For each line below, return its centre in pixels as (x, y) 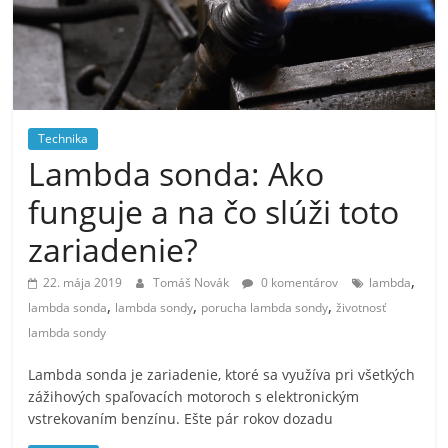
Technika (63, 139)
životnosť (361, 308)
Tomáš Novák (193, 283)
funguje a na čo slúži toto (214, 212)
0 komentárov (298, 283)
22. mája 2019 (83, 283)
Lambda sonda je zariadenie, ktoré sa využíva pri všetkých (222, 375)
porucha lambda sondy (265, 308)
